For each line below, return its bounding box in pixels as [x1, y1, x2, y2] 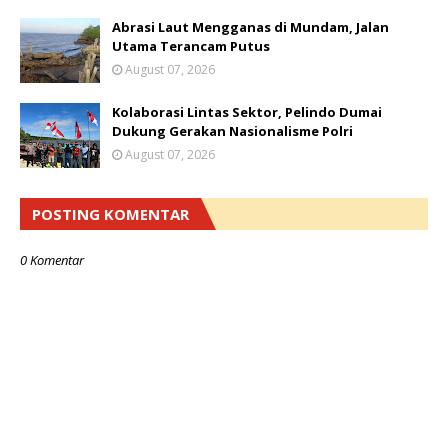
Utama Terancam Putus [112, 37, 270, 55]
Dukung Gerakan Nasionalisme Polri [112, 122, 353, 140]
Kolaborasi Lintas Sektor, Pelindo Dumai [112, 103, 382, 121]
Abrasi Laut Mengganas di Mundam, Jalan [112, 18, 389, 36]
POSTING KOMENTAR [32, 204, 189, 224]
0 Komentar [20, 251, 84, 269]
